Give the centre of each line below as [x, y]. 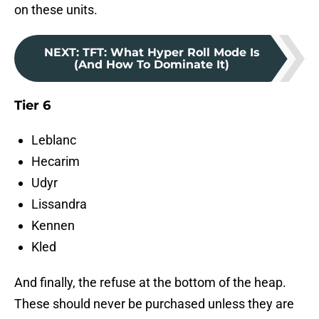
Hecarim [56, 162]
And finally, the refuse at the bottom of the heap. [150, 283]
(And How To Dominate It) [152, 65]
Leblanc [54, 140]
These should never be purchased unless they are [154, 304]
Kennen [53, 226]
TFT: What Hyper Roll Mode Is [171, 53]
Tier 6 [32, 106]
